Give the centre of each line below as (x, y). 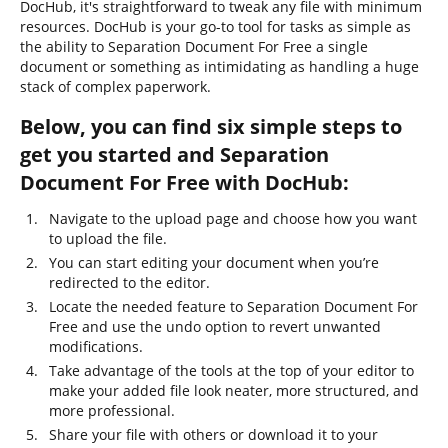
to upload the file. (108, 238)
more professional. (112, 410)
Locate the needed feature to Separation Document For (233, 306)
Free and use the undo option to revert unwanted (215, 326)
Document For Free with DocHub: (184, 182)
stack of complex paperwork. (115, 86)
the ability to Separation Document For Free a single (194, 46)
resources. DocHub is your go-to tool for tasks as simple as (215, 26)
